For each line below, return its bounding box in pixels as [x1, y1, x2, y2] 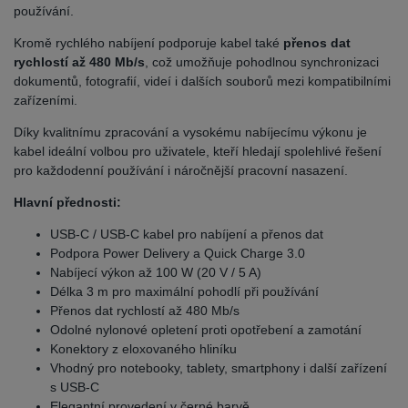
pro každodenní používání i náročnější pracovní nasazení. [14, 163, 348, 178]
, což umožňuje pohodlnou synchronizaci [145, 55, 379, 70]
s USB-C [50, 380, 99, 395]
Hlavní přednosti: [14, 195, 121, 210]
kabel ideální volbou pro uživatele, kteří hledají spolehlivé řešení [14, 144, 382, 159]
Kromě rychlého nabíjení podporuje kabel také [14, 36, 283, 51]
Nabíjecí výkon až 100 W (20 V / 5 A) [50, 265, 261, 280]
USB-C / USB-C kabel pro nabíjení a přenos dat [50, 227, 323, 242]
